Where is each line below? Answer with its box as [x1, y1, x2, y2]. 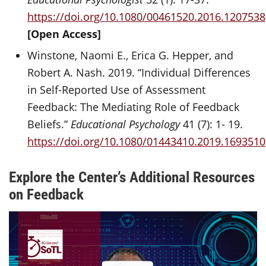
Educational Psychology [71, 117, 180, 131]
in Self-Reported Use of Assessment [27, 83, 206, 97]
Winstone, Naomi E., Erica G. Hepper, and [27, 48, 234, 62]
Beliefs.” [27, 117, 71, 131]
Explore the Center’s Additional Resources [9, 167, 255, 186]
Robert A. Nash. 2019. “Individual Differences [27, 65, 251, 80]
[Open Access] [27, 26, 102, 41]
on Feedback [9, 184, 84, 204]
